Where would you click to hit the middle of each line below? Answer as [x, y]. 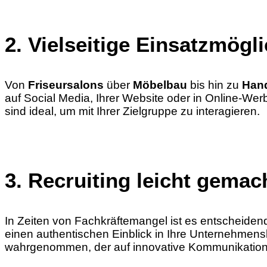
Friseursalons [66, 85]
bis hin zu [215, 85]
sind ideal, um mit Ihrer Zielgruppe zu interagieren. [132, 111]
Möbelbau [160, 85]
